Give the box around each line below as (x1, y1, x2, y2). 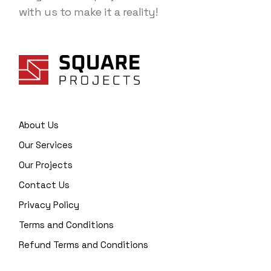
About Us (19, 119, 59, 131)
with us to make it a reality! (19, 4, 158, 19)
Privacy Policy (19, 198, 80, 211)
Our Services (19, 139, 73, 151)
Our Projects (19, 158, 73, 171)
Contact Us (19, 178, 70, 191)
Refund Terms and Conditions (19, 238, 149, 250)
